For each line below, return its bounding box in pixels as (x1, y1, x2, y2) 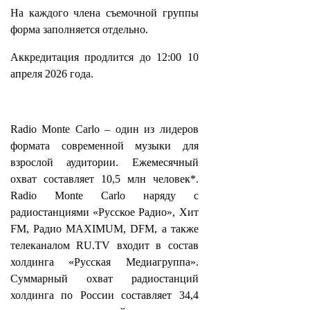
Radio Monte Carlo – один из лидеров (10, 123, 199, 135)
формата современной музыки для (10, 140, 199, 152)
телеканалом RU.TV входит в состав (10, 239, 199, 251)
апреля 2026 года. (10, 68, 93, 80)
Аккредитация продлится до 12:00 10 (10, 51, 199, 63)
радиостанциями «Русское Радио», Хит (10, 206, 199, 218)
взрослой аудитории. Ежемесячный (10, 156, 199, 168)
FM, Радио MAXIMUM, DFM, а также (10, 223, 199, 235)
